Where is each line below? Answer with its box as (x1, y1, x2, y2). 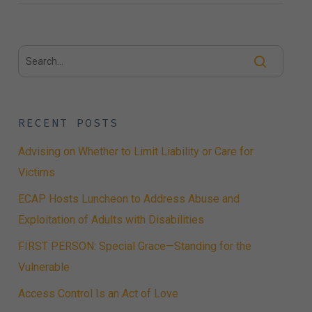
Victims (17, 165, 55, 179)
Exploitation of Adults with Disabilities (17, 212, 204, 226)
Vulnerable (17, 260, 70, 274)
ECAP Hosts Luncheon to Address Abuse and (17, 192, 240, 205)
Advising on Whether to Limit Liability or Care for (17, 144, 253, 158)
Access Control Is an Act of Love (17, 286, 178, 300)
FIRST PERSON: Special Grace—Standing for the (17, 239, 251, 253)
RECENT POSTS (17, 115, 118, 130)
